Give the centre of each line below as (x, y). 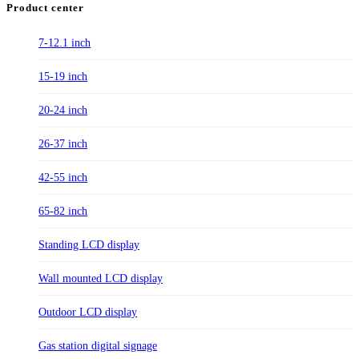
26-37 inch (63, 144)
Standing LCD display (89, 245)
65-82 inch (63, 212)
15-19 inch (63, 77)
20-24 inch (63, 111)
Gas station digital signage (98, 346)
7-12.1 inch (65, 43)
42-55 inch (63, 178)
